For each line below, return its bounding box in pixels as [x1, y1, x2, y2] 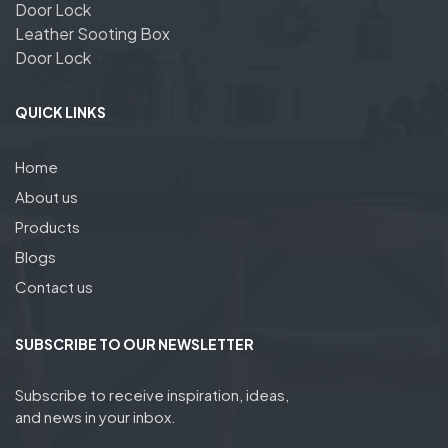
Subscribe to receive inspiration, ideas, [15, 384, 289, 404]
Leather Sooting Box [15, 22, 170, 44]
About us [15, 186, 78, 206]
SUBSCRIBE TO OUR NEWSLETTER [15, 334, 254, 353]
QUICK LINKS [15, 102, 106, 121]
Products [15, 216, 80, 236]
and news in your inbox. [15, 406, 176, 426]
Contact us [15, 276, 93, 296]
